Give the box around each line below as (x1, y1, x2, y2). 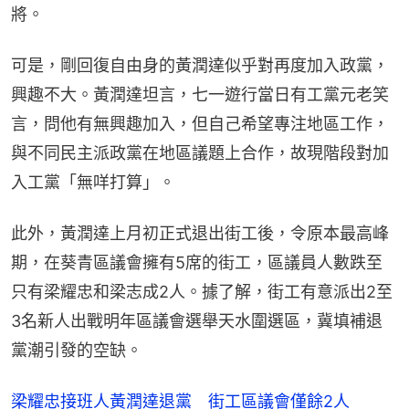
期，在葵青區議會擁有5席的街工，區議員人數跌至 (11, 253, 383, 273)
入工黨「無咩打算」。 (11, 173, 175, 193)
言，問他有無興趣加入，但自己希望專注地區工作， (11, 114, 389, 134)
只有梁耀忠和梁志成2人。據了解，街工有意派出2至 (11, 282, 393, 302)
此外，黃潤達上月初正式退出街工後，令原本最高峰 (11, 224, 389, 244)
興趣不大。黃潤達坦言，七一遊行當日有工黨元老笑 (11, 85, 389, 105)
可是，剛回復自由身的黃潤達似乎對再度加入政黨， (11, 56, 389, 76)
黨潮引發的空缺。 (11, 341, 142, 361)
